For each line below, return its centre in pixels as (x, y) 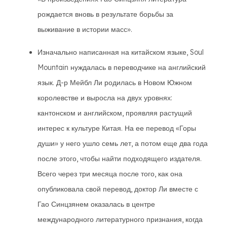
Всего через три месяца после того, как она (110, 174)
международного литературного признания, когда (120, 219)
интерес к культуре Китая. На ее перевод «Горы (117, 128)
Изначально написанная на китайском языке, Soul (121, 52)
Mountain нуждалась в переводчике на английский (122, 67)
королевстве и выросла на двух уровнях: (105, 98)
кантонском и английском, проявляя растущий (115, 113)
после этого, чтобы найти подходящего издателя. (120, 159)
